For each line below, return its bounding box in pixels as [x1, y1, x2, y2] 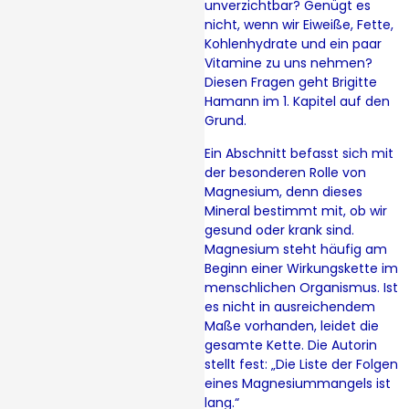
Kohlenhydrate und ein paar [204, 35, 382, 54]
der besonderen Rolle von [204, 163, 366, 182]
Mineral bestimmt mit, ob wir [204, 201, 387, 220]
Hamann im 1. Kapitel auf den [204, 92, 390, 111]
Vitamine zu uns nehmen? [204, 54, 372, 73]
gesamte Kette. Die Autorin [204, 335, 377, 354]
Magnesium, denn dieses [204, 182, 362, 201]
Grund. [204, 111, 246, 131]
